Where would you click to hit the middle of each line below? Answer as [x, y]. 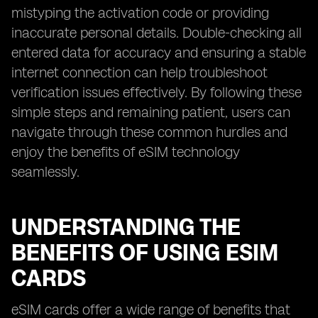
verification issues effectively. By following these [157, 92]
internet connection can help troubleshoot [139, 72]
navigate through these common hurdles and [149, 132]
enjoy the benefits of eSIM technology [126, 152]
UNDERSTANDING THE [126, 227]
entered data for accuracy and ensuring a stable [159, 53]
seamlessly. [45, 172]
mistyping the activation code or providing [140, 13]
